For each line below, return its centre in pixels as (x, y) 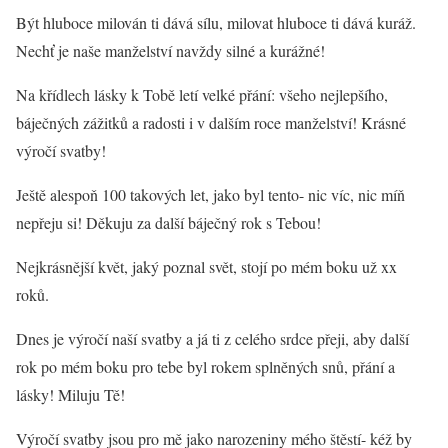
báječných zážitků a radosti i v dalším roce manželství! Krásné (211, 123)
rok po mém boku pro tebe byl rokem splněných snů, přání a (205, 367)
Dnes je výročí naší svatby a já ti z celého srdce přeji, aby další (212, 339)
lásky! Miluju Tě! (70, 395)
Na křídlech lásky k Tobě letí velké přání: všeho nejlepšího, (202, 95)
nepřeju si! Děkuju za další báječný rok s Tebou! (168, 223)
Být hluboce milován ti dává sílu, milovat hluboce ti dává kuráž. (216, 23)
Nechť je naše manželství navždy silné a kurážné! (170, 51)
